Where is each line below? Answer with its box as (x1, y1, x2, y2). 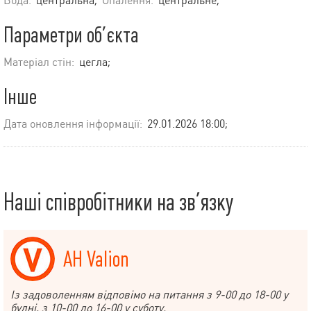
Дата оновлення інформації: (3, 117, 142, 131)
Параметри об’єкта (3, 23, 139, 48)
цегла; (79, 56, 110, 69)
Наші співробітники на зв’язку (3, 189, 233, 217)
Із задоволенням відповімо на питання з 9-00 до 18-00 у (10, 288, 288, 302)
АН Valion (63, 246, 129, 271)
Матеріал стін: (3, 56, 74, 69)
